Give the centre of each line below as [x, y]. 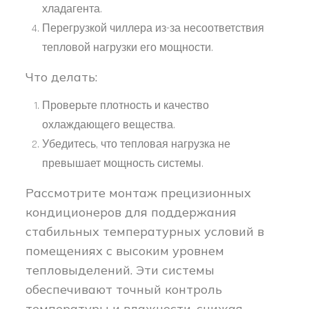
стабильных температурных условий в [145, 232]
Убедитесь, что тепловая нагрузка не [137, 145]
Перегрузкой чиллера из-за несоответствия [153, 29]
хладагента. [72, 10]
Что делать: [62, 77]
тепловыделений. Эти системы [120, 270]
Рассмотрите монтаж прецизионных [139, 193]
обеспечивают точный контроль [124, 290]
